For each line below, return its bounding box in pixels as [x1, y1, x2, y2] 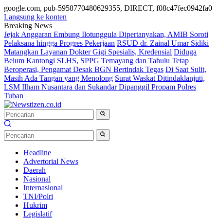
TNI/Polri [23, 192, 53, 200]
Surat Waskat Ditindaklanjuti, [115, 74, 205, 82]
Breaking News [4, 21, 52, 30]
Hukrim [23, 200, 47, 209]
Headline [23, 148, 51, 157]
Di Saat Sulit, [165, 65, 206, 73]
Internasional [23, 183, 63, 192]
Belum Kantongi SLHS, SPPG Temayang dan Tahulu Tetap [4, 56, 189, 65]
